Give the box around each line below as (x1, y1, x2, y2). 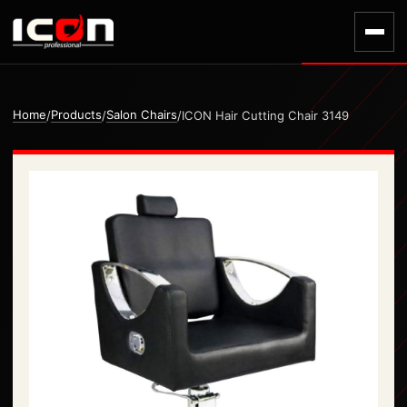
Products (51, 107, 102, 122)
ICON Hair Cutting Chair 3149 (182, 107, 349, 123)
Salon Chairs (106, 107, 177, 122)
